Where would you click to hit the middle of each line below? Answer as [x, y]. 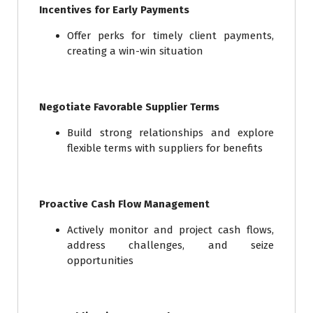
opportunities [100, 261]
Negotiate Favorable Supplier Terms [129, 107]
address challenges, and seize [170, 246]
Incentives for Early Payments [114, 10]
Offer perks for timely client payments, [170, 36]
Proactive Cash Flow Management [124, 204]
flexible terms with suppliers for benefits [165, 148]
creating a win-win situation [135, 51]
